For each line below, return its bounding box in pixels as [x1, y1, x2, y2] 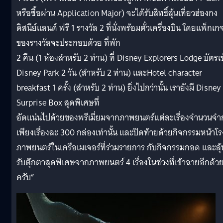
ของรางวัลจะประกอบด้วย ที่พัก [16, 35, 120, 50]
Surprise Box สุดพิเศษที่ [16, 95, 100, 110]
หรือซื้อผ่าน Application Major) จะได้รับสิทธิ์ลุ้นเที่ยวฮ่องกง [16, 5, 218, 20]
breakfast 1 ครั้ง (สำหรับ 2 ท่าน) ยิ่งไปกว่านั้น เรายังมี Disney [16, 80, 221, 95]
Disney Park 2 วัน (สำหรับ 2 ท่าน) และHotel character [16, 65, 202, 80]
